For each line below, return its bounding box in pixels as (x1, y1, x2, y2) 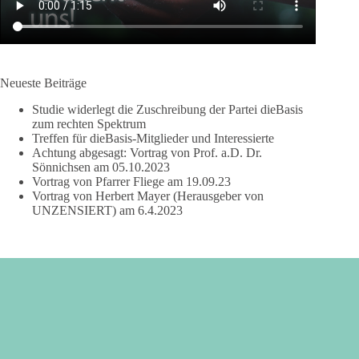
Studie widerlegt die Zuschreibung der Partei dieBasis (32, 102, 303, 116)
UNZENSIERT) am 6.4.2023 (32, 203, 183, 217)
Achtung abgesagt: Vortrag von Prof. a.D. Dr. (32, 145, 262, 159)
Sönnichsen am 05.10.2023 (32, 159, 170, 174)
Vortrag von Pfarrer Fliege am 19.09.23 (32, 174, 231, 188)
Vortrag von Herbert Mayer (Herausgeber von (32, 188, 264, 203)
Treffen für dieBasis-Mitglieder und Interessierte (32, 131, 274, 145)
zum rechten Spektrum (32, 116, 146, 131)
